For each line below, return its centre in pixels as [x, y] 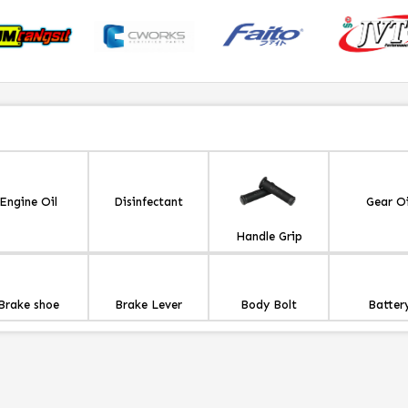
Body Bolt [269, 305]
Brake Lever [148, 305]
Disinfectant [148, 202]
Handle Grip [269, 237]
